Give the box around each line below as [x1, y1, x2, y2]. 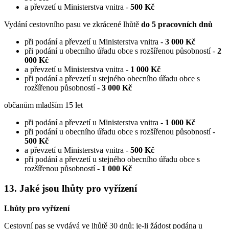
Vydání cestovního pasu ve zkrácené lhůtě [4, 20, 141, 29]
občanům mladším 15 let [4, 101, 83, 110]
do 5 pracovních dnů [141, 20, 213, 29]
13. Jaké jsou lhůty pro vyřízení [4, 182, 137, 194]
